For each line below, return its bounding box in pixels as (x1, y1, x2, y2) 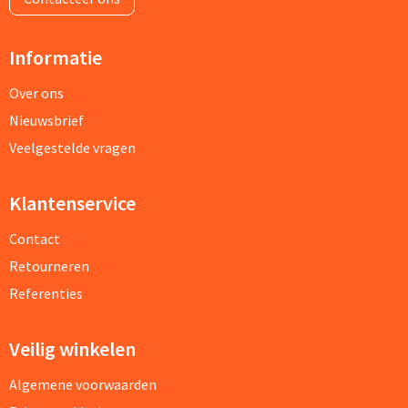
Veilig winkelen (8, 335, 136, 362)
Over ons (8, 83, 64, 102)
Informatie (8, 44, 102, 70)
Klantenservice (8, 189, 136, 216)
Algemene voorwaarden (8, 374, 157, 393)
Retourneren (8, 256, 89, 275)
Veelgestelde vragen (8, 138, 136, 157)
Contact (8, 229, 60, 248)
